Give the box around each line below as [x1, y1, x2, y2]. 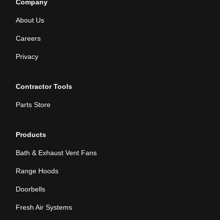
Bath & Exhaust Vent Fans [16, 149, 97, 157]
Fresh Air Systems [16, 203, 72, 212]
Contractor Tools [16, 82, 72, 91]
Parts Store [16, 101, 51, 109]
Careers [16, 34, 41, 43]
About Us [16, 16, 44, 25]
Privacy [16, 53, 38, 61]
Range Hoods [16, 167, 58, 175]
